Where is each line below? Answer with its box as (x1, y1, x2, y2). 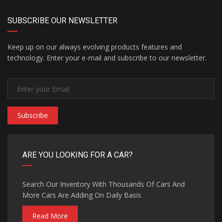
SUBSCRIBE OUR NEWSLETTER (7, 16, 117, 25)
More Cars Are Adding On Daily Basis (22, 190, 141, 200)
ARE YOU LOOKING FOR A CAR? (22, 150, 133, 160)
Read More (32, 211, 68, 221)
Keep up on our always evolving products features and (7, 42, 182, 52)
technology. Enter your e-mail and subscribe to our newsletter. (7, 53, 207, 62)
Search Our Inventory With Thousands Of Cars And (22, 179, 185, 189)
